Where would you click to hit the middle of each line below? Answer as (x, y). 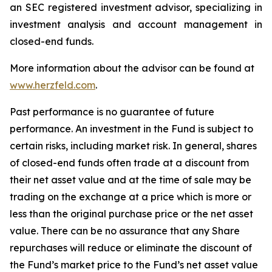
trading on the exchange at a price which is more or (131, 197)
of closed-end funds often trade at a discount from (129, 163)
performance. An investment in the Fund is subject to (131, 129)
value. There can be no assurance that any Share (125, 231)
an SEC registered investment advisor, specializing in (136, 7)
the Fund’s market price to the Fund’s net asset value (134, 265)
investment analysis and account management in (136, 24)
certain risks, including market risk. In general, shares (133, 146)
